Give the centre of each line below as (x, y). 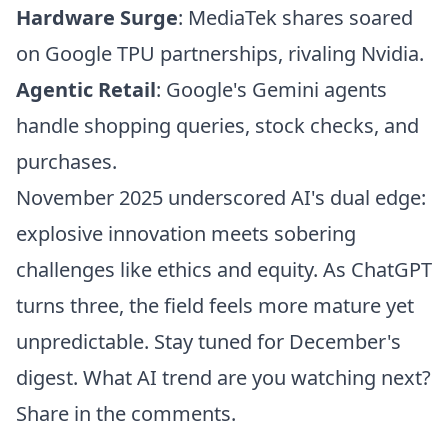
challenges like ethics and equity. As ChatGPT (224, 269)
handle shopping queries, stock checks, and (217, 125)
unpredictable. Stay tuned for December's (208, 341)
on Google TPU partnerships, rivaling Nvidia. (220, 53)
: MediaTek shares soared (295, 17)
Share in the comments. (126, 413)
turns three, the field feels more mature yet (215, 305)
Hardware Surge (97, 17)
